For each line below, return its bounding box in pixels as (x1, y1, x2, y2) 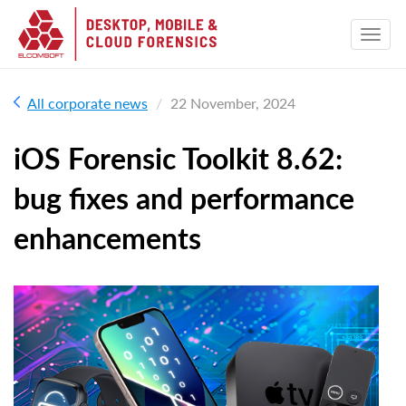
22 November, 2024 (170, 94, 295, 111)
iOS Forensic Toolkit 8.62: (14, 140, 343, 176)
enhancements (14, 220, 201, 256)
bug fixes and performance (14, 180, 354, 216)
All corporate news (27, 94, 148, 111)
